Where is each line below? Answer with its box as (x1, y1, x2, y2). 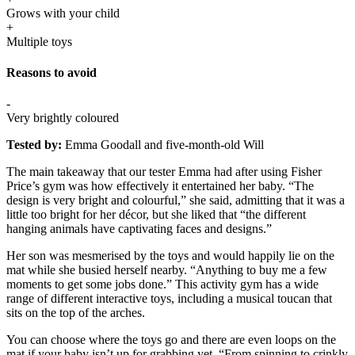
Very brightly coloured (6, 111, 119, 125)
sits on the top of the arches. (6, 306, 148, 320)
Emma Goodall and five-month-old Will (65, 138, 264, 152)
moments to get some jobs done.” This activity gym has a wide (6, 277, 319, 292)
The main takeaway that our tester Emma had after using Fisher (6, 165, 322, 179)
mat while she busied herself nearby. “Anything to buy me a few (6, 263, 327, 277)
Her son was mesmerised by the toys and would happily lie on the (6, 249, 334, 263)
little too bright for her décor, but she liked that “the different (6, 208, 306, 222)
